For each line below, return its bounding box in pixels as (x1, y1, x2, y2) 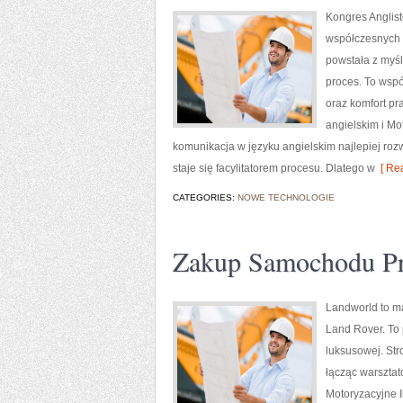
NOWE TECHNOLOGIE (237, 193, 335, 202)
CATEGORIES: (173, 193, 237, 202)
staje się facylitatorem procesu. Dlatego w (173, 162, 375, 175)
